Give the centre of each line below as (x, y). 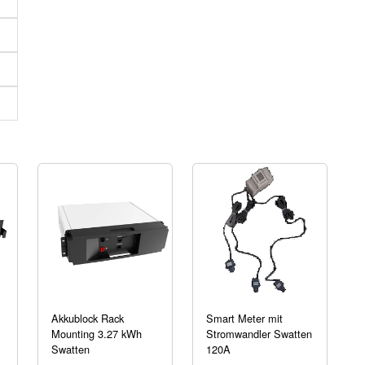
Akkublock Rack (88, 318)
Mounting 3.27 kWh (97, 334)
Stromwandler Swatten (259, 334)
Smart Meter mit (244, 318)
